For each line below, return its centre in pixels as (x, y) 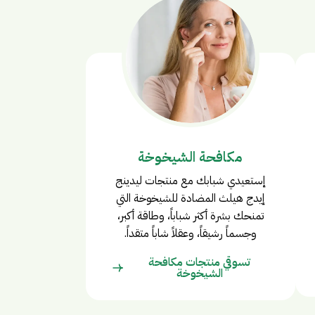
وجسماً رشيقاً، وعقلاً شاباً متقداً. (190, 233)
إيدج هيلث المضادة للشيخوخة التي (190, 198)
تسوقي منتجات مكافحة (200, 262)
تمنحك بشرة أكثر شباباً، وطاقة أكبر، (190, 216)
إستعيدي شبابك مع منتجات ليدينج (190, 180)
